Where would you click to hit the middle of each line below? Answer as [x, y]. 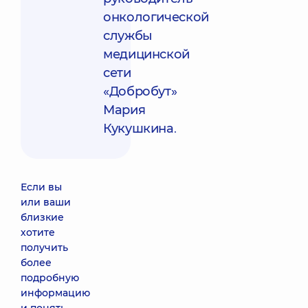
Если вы [41, 187]
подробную [50, 278]
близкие [42, 217]
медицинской [147, 54]
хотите [38, 232]
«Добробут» [140, 91]
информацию [55, 293]
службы [128, 36]
